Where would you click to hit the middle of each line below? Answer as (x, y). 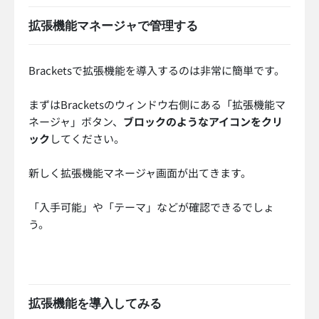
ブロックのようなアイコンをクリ (203, 122)
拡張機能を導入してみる (95, 304)
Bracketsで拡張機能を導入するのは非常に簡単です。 (157, 70)
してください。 (87, 139)
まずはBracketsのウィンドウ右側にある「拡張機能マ (157, 105)
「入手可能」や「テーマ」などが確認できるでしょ (151, 207)
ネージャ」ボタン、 (76, 122)
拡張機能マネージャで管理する (113, 26)
